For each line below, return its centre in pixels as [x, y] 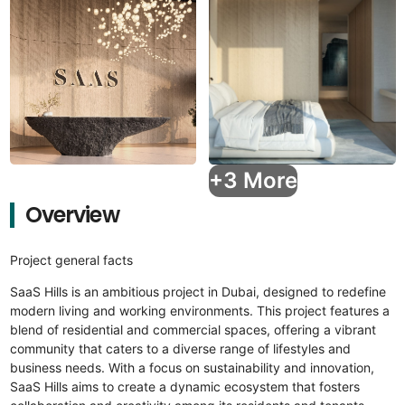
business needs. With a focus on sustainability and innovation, [192, 367]
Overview [72, 215]
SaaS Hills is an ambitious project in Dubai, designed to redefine [198, 292]
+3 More [253, 180]
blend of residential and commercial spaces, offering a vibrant [193, 330]
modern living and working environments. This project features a [199, 311]
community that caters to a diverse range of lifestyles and [180, 348]
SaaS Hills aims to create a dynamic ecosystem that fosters [184, 386]
